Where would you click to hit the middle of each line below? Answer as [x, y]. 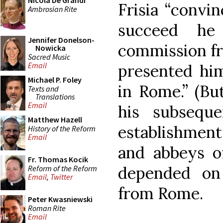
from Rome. [161, 193]
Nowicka [51, 48]
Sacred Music [49, 56]
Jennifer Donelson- [61, 40]
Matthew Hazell [55, 119]
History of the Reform [62, 128]
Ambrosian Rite [53, 9]
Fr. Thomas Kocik [58, 159]
